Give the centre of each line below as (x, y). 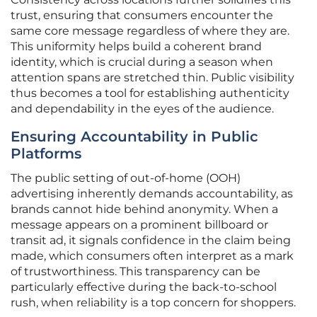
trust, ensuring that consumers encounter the (142, 16)
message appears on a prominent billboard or (139, 225)
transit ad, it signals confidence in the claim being (151, 241)
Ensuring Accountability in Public (134, 137)
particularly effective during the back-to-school (144, 287)
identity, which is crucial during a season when (142, 62)
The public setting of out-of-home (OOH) (126, 178)
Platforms (46, 154)
